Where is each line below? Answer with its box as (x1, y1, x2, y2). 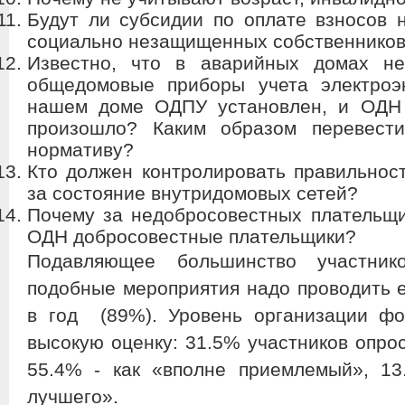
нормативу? (27, 139, 134, 160)
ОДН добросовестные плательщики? (27, 226, 356, 247)
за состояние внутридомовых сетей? (27, 183, 358, 203)
